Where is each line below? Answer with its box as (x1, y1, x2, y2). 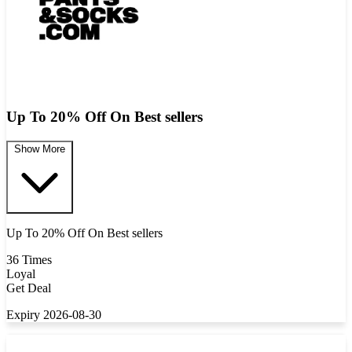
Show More (14, 143, 65, 156)
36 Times (6, 253, 52, 267)
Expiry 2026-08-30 (6, 308, 101, 322)
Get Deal (6, 281, 51, 295)
